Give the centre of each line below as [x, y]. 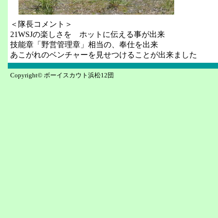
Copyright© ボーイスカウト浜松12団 [62, 75]
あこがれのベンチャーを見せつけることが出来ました [104, 55]
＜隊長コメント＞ [41, 24]
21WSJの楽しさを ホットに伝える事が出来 [88, 34]
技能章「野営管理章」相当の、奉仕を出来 [84, 45]
